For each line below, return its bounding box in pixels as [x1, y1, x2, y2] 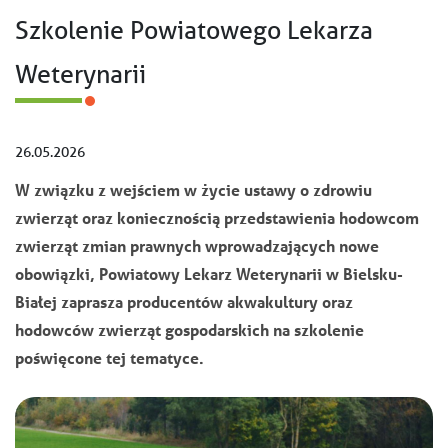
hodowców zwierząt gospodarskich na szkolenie [15, 319, 364, 341]
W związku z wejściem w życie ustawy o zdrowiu [15, 179, 372, 201]
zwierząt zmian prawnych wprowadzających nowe [15, 235, 379, 257]
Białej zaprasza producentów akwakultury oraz [15, 291, 353, 313]
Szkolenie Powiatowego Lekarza [15, 15, 373, 46]
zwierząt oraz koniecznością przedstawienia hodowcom [15, 207, 419, 229]
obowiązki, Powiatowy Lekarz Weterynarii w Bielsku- [15, 263, 403, 285]
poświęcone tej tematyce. [15, 347, 204, 369]
